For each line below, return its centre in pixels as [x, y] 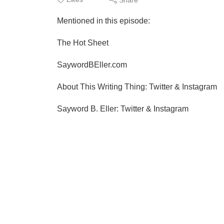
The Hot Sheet [83, 43]
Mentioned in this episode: [103, 21]
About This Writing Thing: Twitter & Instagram [137, 87]
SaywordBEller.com [92, 65]
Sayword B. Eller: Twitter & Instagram [123, 109]
